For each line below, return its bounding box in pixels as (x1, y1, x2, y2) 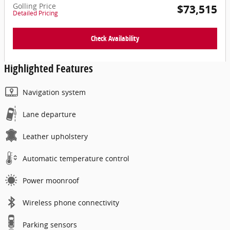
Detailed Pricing (13, 9, 58, 18)
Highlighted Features (4, 61, 93, 75)
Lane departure (23, 109, 76, 119)
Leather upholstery (23, 131, 88, 141)
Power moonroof (23, 175, 79, 185)
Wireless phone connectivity (23, 197, 119, 207)
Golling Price (13, 1, 56, 11)
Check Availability (91, 33, 139, 44)
